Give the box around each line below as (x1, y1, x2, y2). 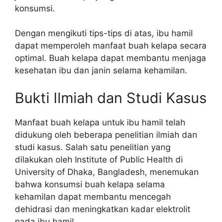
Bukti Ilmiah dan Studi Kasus (15, 89, 207, 107)
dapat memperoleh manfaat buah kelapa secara (15, 41, 207, 51)
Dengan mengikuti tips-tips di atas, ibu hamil (15, 28, 193, 38)
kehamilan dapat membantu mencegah (15, 191, 171, 202)
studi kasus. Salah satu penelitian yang (15, 142, 170, 152)
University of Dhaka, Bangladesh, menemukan (15, 166, 199, 177)
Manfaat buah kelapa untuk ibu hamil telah (15, 117, 185, 127)
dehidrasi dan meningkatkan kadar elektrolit (15, 204, 190, 214)
